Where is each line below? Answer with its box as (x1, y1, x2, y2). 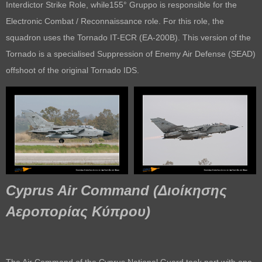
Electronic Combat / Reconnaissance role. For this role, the (6, 16, 224, 26)
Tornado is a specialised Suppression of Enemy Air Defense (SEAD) (6, 49, 256, 58)
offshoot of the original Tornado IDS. (6, 65, 139, 75)
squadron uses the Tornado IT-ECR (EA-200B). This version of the (6, 32, 251, 42)
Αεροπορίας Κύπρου (6, 203, 146, 219)
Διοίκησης (158, 182, 227, 198)
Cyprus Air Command (6, 182, 149, 198)
